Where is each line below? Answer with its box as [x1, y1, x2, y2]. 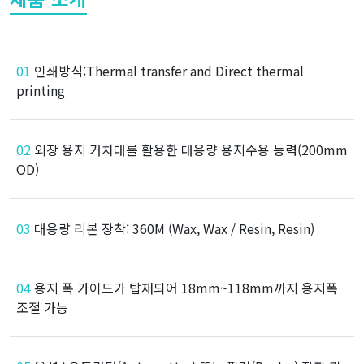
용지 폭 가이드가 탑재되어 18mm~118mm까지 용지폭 [31, 277, 338, 297]
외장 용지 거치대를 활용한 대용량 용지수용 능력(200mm [31, 139, 348, 159]
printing [16, 80, 65, 100]
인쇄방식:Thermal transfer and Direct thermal [31, 60, 304, 80]
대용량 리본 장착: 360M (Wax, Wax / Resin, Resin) [31, 218, 314, 238]
